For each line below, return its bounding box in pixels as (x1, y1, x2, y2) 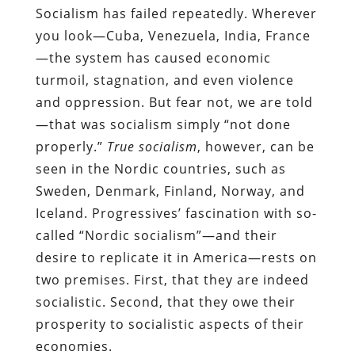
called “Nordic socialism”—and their (35, 226, 277, 244)
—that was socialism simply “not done (35, 115, 291, 133)
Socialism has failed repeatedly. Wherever (35, 4, 317, 22)
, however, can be (197, 137, 315, 155)
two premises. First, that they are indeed (35, 270, 309, 288)
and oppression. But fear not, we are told (35, 93, 313, 111)
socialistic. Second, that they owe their (35, 292, 296, 311)
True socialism (106, 137, 197, 155)
